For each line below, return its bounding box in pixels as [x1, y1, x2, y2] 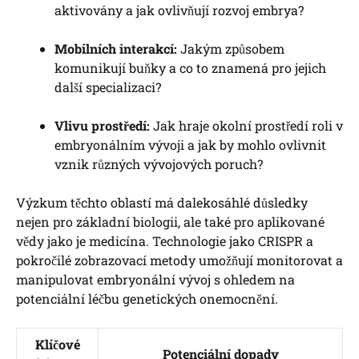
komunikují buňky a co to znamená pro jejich [54, 59, 326, 77]
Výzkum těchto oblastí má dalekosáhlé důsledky [16, 194, 308, 212]
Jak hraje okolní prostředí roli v [150, 117, 343, 135]
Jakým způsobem [177, 40, 284, 58]
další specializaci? [54, 79, 161, 96]
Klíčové [34, 336, 80, 353]
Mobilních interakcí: [54, 40, 177, 58]
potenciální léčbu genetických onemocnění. [16, 290, 278, 308]
